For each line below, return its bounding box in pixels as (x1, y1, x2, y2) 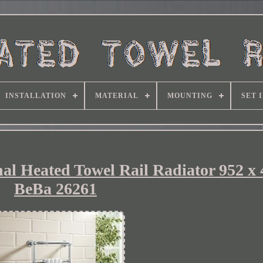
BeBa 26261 (14, 179, 97, 198)
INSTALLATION (5, 92, 66, 100)
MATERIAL (95, 92, 139, 100)
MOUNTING (167, 92, 213, 100)
